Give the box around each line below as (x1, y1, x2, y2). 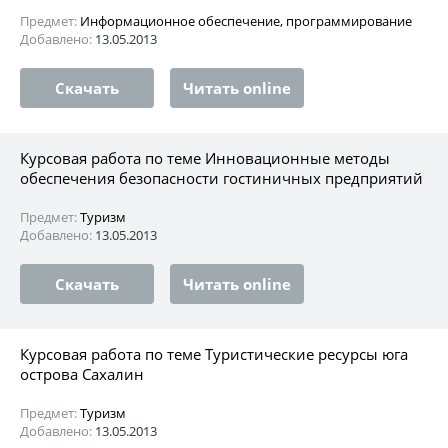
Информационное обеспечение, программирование (80, 11, 412, 30)
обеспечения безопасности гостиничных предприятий (20, 167, 423, 188)
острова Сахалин (20, 363, 144, 384)
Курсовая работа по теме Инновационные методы (20, 147, 390, 168)
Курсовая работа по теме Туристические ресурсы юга (20, 343, 408, 364)
